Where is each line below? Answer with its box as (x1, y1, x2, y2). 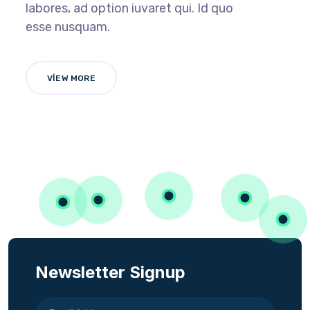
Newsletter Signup (35, 262, 185, 283)
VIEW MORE (47, 73, 95, 84)
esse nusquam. (26, 19, 111, 35)
